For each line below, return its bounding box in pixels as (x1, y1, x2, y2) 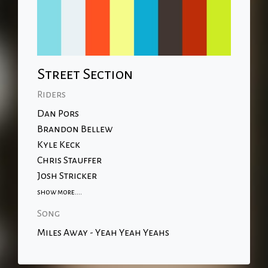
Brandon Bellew (37, 124, 113, 135)
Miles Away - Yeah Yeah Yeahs (37, 227, 169, 238)
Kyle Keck (37, 139, 80, 150)
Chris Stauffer (37, 155, 102, 166)
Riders (37, 89, 66, 100)
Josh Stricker (37, 170, 97, 181)
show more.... (37, 188, 82, 196)
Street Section (37, 66, 133, 82)
